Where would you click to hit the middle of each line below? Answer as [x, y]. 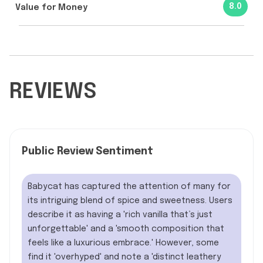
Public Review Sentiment [87, 151]
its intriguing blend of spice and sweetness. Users [130, 200]
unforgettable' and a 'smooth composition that [126, 229]
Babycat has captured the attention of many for [129, 186]
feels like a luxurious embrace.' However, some [123, 243]
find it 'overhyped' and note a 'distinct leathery [124, 257]
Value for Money [51, 8]
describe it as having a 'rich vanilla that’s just [120, 215]
